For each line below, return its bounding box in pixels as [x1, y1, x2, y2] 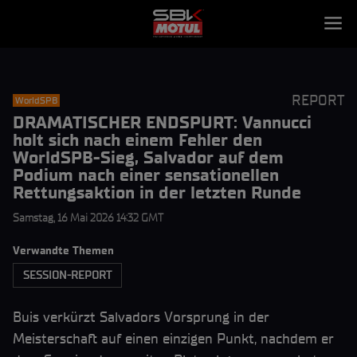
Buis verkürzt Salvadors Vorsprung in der [13, 308, 269, 326]
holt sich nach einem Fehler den [13, 129, 262, 151]
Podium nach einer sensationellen [13, 164, 279, 186]
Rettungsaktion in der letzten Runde [13, 182, 301, 203]
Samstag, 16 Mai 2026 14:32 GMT [13, 211, 163, 225]
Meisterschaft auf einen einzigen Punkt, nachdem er [13, 330, 334, 347]
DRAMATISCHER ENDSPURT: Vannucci [13, 112, 312, 133]
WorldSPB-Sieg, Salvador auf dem [13, 147, 284, 168]
